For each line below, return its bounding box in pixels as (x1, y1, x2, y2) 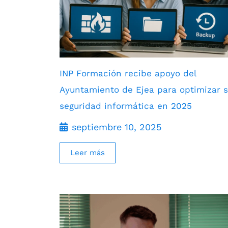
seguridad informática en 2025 (60, 100, 192, 111)
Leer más (70, 148, 105, 157)
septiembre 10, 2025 (72, 121, 161, 132)
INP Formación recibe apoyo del (60, 68, 196, 78)
